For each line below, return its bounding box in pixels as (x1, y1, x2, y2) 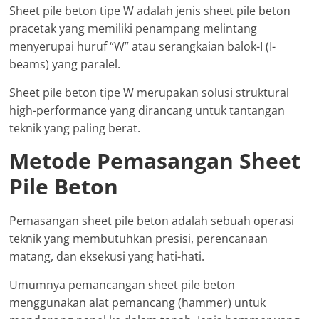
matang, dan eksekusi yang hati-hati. (9, 248, 205, 264)
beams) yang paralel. (9, 56, 121, 72)
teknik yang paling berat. (9, 120, 141, 136)
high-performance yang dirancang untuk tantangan (9, 102, 286, 118)
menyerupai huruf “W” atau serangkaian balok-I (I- (9, 38, 276, 54)
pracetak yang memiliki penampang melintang (9, 20, 258, 36)
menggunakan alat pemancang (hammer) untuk (9, 294, 266, 310)
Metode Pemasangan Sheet (9, 145, 301, 175)
